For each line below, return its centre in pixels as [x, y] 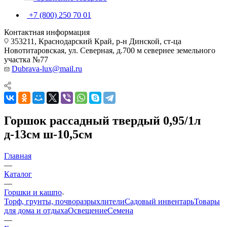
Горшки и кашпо [33, 192]
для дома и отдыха [36, 210]
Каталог [18, 174]
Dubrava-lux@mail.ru [47, 68]
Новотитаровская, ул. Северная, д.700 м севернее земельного [110, 50]
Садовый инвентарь [159, 201]
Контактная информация [47, 32]
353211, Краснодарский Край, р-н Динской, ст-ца [95, 41]
